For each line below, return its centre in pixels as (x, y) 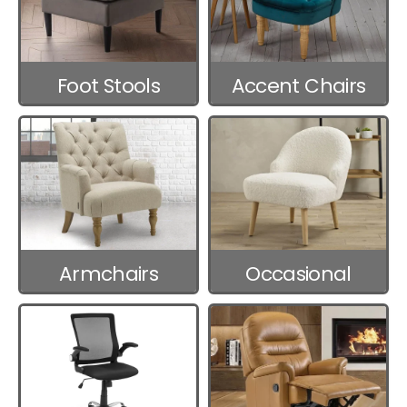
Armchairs (109, 273)
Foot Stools (109, 85)
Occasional (298, 273)
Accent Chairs (298, 85)
